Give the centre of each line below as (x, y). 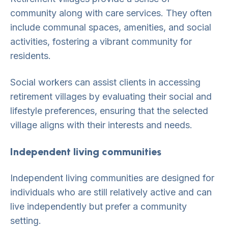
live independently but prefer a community (98, 206)
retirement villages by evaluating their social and (111, 96)
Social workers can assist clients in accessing (105, 82)
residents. (31, 56)
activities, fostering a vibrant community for (101, 41)
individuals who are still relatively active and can (111, 192)
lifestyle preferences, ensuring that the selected (109, 111)
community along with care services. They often (111, 13)
